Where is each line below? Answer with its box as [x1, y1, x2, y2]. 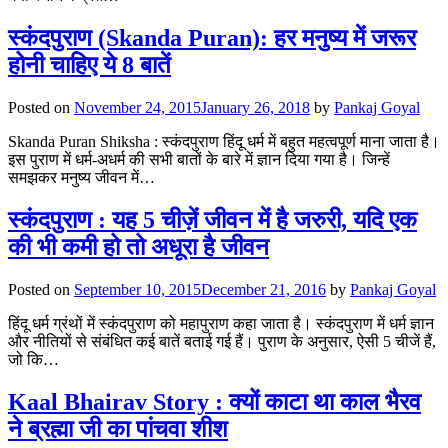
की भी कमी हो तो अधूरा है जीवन [8, 234, 269, 261]
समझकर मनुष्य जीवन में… [8, 169, 155, 187]
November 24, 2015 [74, 99, 201, 117]
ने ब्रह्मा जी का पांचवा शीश [8, 415, 228, 442]
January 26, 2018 [201, 99, 310, 117]
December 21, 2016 [201, 281, 326, 299]
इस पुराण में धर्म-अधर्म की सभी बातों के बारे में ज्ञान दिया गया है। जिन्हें [8, 151, 390, 169]
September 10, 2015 [74, 281, 201, 299]
